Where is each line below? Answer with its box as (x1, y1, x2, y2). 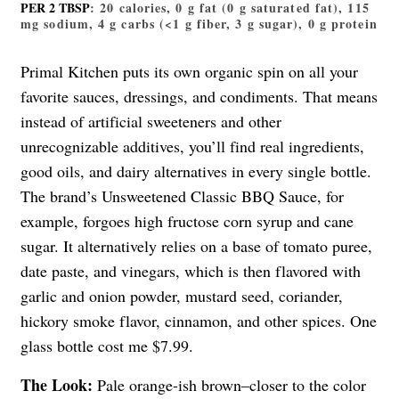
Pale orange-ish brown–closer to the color (97, 373, 366, 395)
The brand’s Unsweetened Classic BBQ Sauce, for (20, 184, 344, 207)
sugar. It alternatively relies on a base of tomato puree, (20, 234, 372, 256)
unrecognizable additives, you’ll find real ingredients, (20, 134, 364, 157)
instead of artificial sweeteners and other (20, 110, 281, 132)
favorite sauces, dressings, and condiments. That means (20, 85, 378, 107)
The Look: (20, 372, 97, 396)
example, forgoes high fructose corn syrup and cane (20, 209, 354, 232)
